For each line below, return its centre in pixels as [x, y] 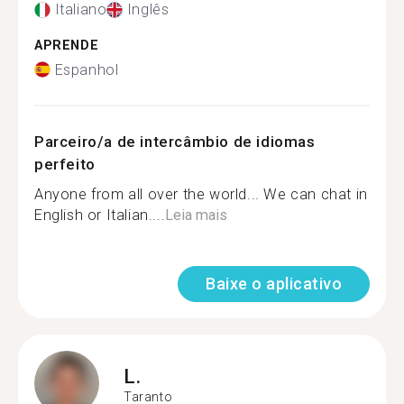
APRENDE [67, 46]
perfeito [65, 164]
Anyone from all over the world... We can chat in [201, 194]
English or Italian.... [100, 215]
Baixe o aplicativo [274, 283]
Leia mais [197, 215]
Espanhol [87, 69]
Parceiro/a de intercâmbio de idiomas [175, 141]
